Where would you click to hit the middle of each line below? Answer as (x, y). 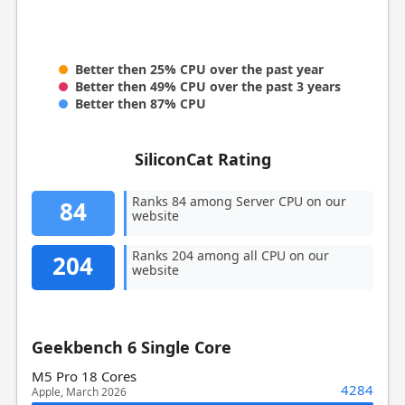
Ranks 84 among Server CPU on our (239, 201)
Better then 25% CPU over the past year (199, 69)
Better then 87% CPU (140, 103)
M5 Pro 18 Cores (84, 376)
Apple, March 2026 (79, 391)
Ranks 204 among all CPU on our (230, 255)
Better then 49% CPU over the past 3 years (207, 86)
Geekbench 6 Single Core (131, 347)
